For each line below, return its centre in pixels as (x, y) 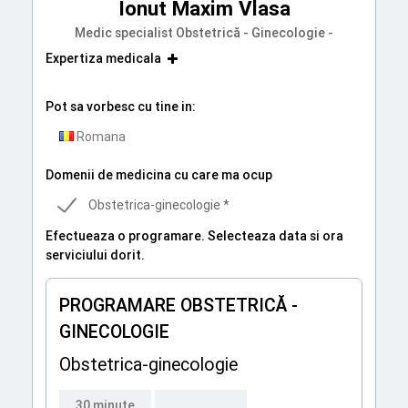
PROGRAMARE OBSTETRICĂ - (178, 304)
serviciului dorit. (95, 255)
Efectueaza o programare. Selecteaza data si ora (194, 235)
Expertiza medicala (103, 59)
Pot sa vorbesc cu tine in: (121, 107)
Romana (100, 136)
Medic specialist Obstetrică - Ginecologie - (204, 33)
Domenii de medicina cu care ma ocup (159, 174)
